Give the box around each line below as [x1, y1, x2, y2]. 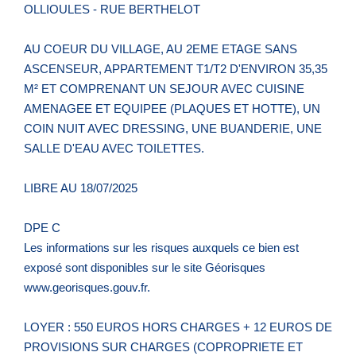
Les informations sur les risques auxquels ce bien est [24, 240, 299, 254]
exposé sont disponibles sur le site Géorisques [24, 260, 265, 274]
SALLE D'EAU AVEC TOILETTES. [24, 141, 204, 155]
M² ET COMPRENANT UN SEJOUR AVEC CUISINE [24, 81, 304, 95]
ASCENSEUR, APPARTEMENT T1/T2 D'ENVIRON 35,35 [24, 61, 327, 75]
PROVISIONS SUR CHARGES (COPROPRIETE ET [24, 339, 303, 354]
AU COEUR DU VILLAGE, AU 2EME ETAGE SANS [24, 41, 297, 56]
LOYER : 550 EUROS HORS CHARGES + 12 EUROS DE [24, 319, 332, 334]
